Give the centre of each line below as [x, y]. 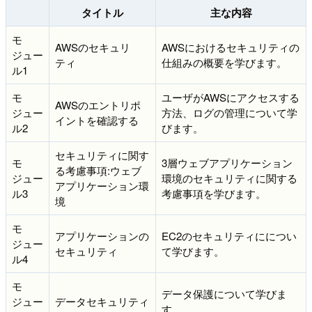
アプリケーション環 [102, 185]
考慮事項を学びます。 [214, 193]
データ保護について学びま [224, 293]
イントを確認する [97, 120]
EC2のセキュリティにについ [229, 235]
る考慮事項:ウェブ [98, 170]
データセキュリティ [102, 301]
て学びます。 [193, 251]
